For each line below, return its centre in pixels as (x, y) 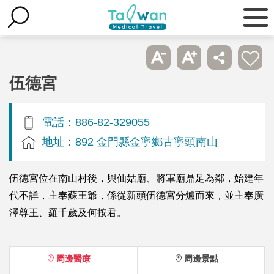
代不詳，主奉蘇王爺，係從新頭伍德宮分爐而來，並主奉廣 (136, 195)
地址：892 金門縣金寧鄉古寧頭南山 (130, 141)
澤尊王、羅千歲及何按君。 (68, 212)
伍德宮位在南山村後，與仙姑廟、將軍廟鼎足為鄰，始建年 (136, 178)
